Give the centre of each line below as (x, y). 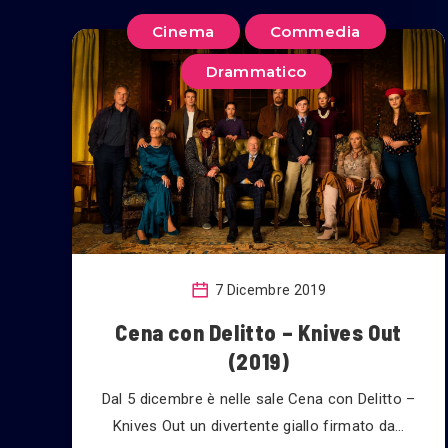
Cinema (183, 31)
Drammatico (256, 71)
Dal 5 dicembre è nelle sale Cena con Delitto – (258, 399)
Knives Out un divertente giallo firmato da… (258, 426)
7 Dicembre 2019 (269, 289)
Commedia (315, 31)
